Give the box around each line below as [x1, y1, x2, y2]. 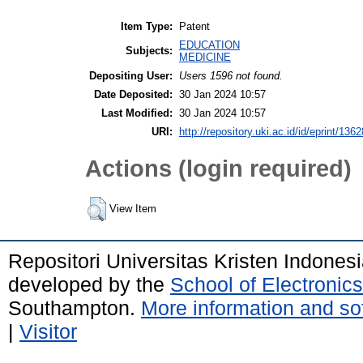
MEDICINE [179, 51, 231, 64]
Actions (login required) [85, 154, 352, 181]
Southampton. [8, 297, 141, 320]
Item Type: [121, 20, 173, 33]
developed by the [8, 273, 170, 297]
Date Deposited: [94, 88, 173, 101]
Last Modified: [101, 107, 173, 120]
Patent [179, 20, 210, 33]
